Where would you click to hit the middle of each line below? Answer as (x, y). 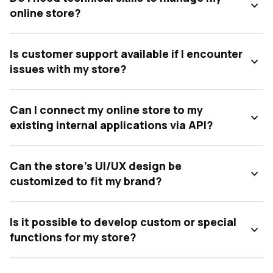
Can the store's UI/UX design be (96, 166)
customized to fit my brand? (86, 181)
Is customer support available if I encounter (126, 54)
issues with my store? (68, 69)
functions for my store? (73, 237)
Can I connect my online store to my (106, 110)
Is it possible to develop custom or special (123, 222)
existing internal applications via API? (112, 125)
